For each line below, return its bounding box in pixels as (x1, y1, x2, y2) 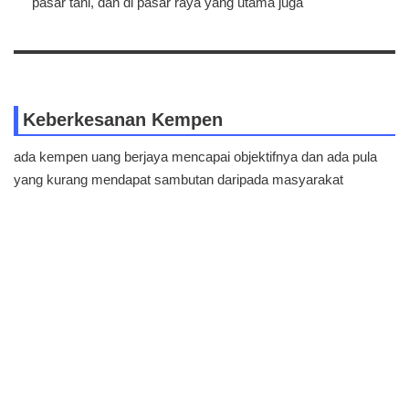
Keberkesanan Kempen (23, 109, 223, 130)
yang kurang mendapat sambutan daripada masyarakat (14, 171, 343, 187)
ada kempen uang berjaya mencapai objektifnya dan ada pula (14, 148, 377, 164)
